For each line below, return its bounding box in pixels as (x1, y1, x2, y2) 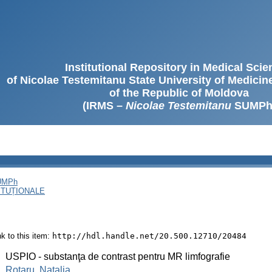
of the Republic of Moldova (109, 87, 249, 99)
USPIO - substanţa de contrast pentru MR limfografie (5, 251, 230, 262)
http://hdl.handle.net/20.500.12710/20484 (52, 231, 246, 240)
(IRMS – (82, 100, 126, 112)
